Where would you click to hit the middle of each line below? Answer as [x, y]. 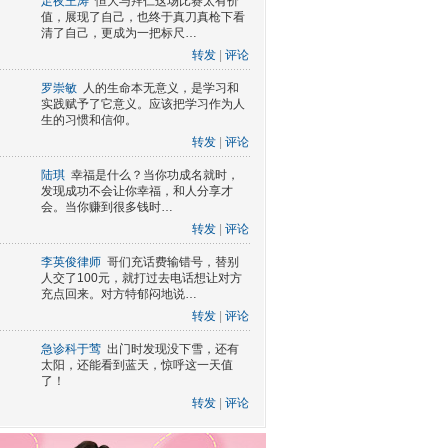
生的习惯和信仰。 [89, 120]
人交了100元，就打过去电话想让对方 [141, 278]
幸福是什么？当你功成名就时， [155, 175]
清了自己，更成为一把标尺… [119, 33]
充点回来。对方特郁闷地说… [119, 294]
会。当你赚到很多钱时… [107, 207]
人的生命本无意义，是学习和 [161, 88]
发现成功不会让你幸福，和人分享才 [137, 191]
